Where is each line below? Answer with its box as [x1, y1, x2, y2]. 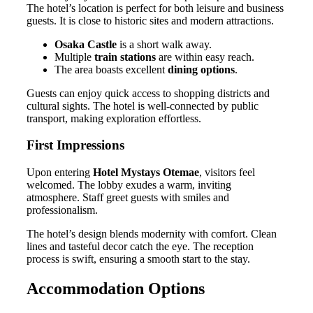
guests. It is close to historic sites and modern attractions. [27, 14, 274, 27]
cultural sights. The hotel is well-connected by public [27, 99, 259, 112]
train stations [94, 50, 156, 63]
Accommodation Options [27, 279, 205, 298]
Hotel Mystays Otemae [93, 166, 199, 179]
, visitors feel [199, 166, 255, 179]
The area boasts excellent [54, 63, 168, 75]
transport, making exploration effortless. [27, 112, 201, 124]
